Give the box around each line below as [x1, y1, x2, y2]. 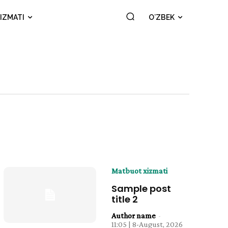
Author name [111, 211, 156, 220]
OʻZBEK [149, 13, 175, 21]
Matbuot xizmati [111, 166, 168, 175]
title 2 [111, 193, 138, 206]
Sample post [111, 182, 172, 195]
